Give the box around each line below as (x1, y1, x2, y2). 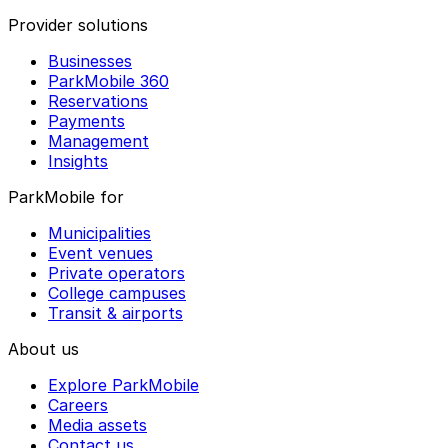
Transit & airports (48, 302, 183, 323)
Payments (48, 110, 125, 131)
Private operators (48, 262, 185, 283)
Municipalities (48, 222, 151, 243)
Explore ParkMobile (48, 374, 199, 395)
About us (8, 338, 79, 359)
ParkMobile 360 (48, 70, 169, 91)
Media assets (48, 414, 147, 435)
